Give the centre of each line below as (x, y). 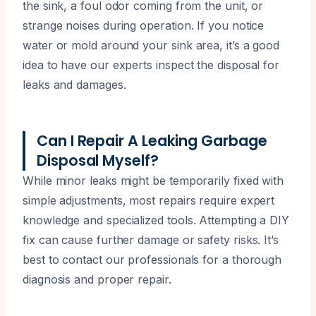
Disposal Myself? (98, 160)
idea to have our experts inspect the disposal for (151, 65)
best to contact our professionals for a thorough (152, 259)
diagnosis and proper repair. (97, 279)
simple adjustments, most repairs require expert (149, 200)
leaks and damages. (74, 84)
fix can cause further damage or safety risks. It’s (151, 239)
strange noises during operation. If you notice (144, 25)
